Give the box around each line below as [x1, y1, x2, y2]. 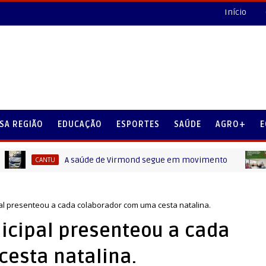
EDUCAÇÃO [58, 119, 102, 129]
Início [224, 7, 246, 17]
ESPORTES [116, 119, 160, 129]
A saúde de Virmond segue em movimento [31, 155, 195, 165]
